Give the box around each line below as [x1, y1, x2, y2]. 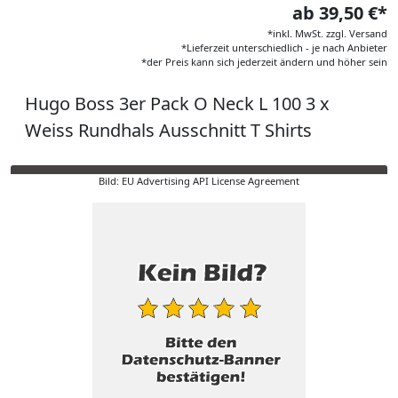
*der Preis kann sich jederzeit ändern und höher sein [141, 55, 387, 68]
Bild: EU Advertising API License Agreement [99, 174, 299, 187]
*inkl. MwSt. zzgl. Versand [267, 27, 387, 40]
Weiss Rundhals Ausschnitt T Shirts [25, 118, 312, 142]
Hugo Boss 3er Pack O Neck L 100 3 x [25, 92, 330, 115]
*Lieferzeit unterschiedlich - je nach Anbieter [181, 41, 387, 54]
